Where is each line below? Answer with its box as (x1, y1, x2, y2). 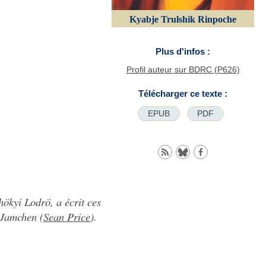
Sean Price (43, 209, 90, 224)
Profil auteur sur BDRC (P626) (126, 64, 240, 74)
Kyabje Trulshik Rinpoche (129, 14, 236, 24)
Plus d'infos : (156, 46, 210, 56)
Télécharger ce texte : (138, 88, 227, 99)
